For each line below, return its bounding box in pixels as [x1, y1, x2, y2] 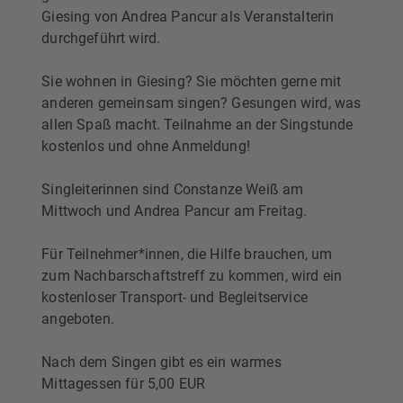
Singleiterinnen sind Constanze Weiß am [41, 180, 304, 198]
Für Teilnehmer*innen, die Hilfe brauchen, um [41, 245, 333, 263]
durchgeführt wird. [41, 29, 161, 47]
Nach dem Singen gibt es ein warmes [41, 353, 282, 371]
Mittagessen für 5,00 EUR [41, 374, 206, 392]
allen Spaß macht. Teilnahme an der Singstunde [41, 115, 354, 133]
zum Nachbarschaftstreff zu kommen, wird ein [41, 266, 343, 284]
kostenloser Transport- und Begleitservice [41, 288, 308, 306]
